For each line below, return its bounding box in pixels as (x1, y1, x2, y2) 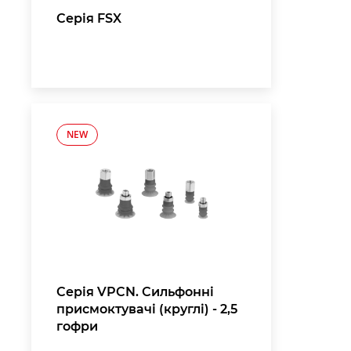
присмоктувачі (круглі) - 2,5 (56, 301, 237, 317)
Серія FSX (56, 10, 121, 27)
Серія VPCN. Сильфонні (56, 284, 214, 300)
